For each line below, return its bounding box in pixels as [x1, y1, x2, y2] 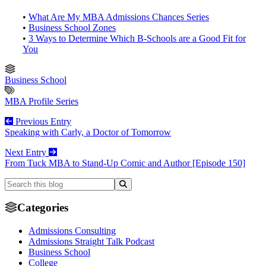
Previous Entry [13, 116, 71, 126]
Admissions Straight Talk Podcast [28, 236, 154, 247]
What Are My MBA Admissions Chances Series [28, 11, 209, 22]
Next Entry [5, 147, 49, 157]
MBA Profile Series [5, 96, 78, 106]
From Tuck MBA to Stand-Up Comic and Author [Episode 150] [5, 157, 245, 168]
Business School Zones [28, 22, 116, 33]
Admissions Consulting [28, 226, 116, 236]
